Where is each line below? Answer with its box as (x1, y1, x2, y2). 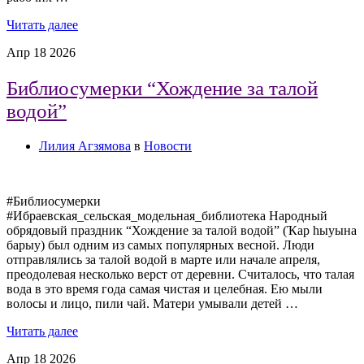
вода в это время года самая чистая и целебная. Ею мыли (6, 282, 323, 297)
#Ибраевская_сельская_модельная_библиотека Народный (6, 209, 327, 223)
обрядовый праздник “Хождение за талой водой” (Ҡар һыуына (6, 223, 357, 238)
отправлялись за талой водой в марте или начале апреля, (6, 253, 320, 267)
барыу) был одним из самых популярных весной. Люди (6, 238, 314, 253)
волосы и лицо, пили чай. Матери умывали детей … (6, 297, 298, 311)
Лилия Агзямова (39, 139, 131, 154)
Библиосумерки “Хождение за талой (6, 76, 318, 99)
